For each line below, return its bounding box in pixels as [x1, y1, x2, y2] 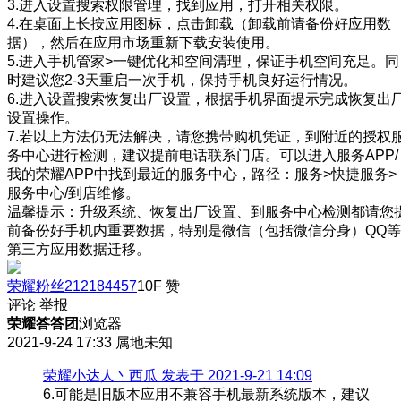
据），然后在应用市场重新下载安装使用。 [7, 34, 279, 50]
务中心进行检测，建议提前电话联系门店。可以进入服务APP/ [7, 147, 398, 163]
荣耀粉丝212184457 [7, 277, 137, 294]
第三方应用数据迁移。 [7, 241, 150, 257]
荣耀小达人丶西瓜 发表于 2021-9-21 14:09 [43, 367, 312, 383]
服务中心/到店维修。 [7, 184, 140, 200]
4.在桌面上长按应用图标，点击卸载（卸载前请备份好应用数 [7, 15, 391, 31]
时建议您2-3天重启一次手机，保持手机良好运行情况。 [7, 72, 357, 88]
